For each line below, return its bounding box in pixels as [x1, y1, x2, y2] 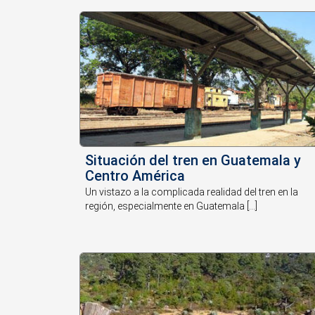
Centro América [85, 167, 186, 184]
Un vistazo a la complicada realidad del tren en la [85, 186, 299, 198]
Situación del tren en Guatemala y [85, 151, 302, 169]
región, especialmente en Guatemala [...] [85, 200, 258, 212]
